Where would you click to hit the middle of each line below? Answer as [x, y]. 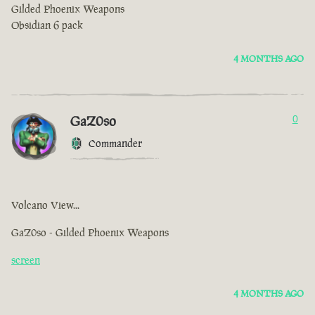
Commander [115, 143]
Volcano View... [45, 205]
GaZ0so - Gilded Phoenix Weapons [90, 233]
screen [26, 260]
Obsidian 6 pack [47, 25]
